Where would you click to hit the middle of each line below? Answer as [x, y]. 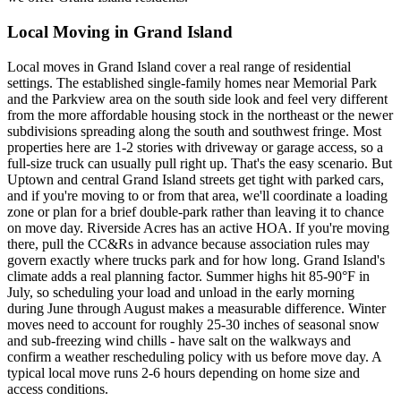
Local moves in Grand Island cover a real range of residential [179, 66]
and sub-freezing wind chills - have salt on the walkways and [179, 340]
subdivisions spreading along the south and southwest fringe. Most [194, 131]
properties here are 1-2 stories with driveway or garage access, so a [195, 147]
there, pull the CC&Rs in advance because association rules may [188, 243]
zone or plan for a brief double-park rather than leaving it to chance [196, 211]
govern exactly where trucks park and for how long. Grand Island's [196, 260]
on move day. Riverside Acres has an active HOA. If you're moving [198, 227]
